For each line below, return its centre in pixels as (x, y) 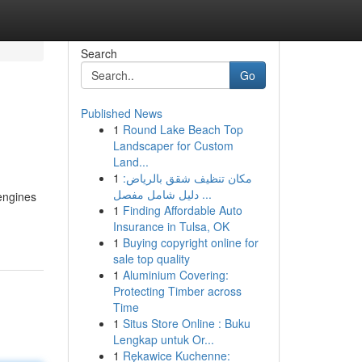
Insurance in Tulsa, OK (171, 226)
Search (99, 53)
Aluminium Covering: (175, 275)
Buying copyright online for (190, 242)
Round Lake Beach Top (183, 129)
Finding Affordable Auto (182, 210)
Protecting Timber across (177, 291)
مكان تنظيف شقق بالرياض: (187, 178)
